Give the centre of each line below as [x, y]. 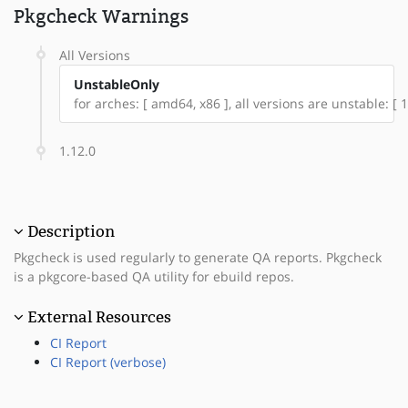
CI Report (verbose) [108, 362]
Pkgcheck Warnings [101, 16]
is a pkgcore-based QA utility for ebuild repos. [154, 276]
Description [71, 231]
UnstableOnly [117, 84]
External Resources [99, 316]
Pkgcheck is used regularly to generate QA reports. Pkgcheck [198, 257]
